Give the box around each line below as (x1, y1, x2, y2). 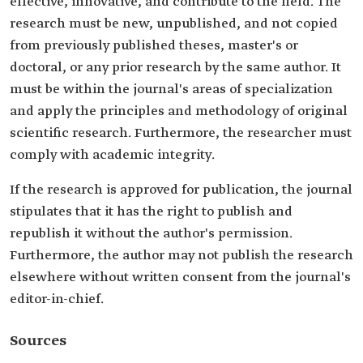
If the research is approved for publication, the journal (10, 181, 352, 199)
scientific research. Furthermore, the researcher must (10, 125, 352, 142)
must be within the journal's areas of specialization (10, 81, 333, 98)
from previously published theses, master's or (10, 37, 298, 54)
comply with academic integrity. (10, 147, 215, 164)
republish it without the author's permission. (10, 225, 293, 242)
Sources (10, 331, 66, 351)
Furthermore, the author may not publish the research (10, 247, 353, 264)
